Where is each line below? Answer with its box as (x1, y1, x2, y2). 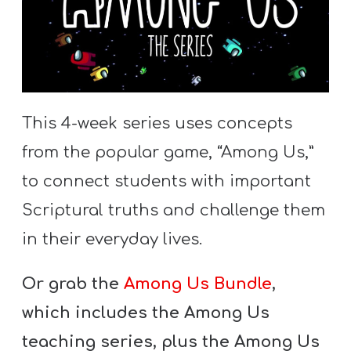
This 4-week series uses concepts (22, 114, 293, 132)
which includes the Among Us (22, 303, 270, 322)
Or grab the (22, 274, 125, 293)
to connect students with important (22, 172, 312, 190)
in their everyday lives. (22, 230, 203, 248)
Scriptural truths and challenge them (22, 201, 326, 219)
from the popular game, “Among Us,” (22, 143, 315, 161)
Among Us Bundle (124, 274, 273, 293)
